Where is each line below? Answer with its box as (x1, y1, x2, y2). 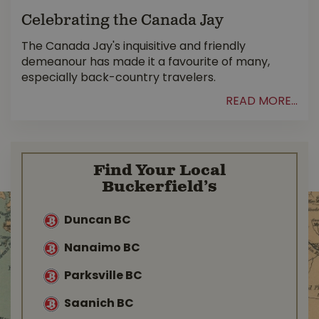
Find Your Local (93, 161, 226, 182)
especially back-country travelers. (21, 73, 216, 85)
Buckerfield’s (102, 177, 217, 198)
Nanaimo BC (64, 242, 140, 254)
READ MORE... (226, 96, 298, 108)
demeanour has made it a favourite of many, (21, 57, 270, 69)
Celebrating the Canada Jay (21, 11, 224, 31)
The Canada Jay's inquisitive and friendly (21, 41, 246, 53)
